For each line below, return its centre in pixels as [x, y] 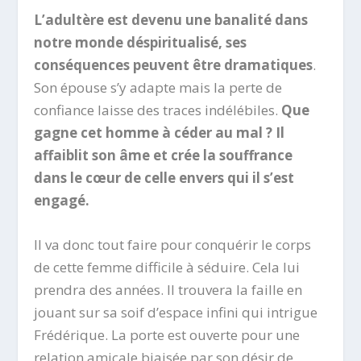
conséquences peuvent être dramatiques [174, 64]
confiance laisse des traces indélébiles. [158, 110]
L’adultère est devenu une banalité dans [171, 19]
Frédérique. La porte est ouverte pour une [167, 334]
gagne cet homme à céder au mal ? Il [160, 132]
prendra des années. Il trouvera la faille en [168, 289]
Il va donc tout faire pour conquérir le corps [173, 244]
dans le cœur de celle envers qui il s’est [164, 177]
